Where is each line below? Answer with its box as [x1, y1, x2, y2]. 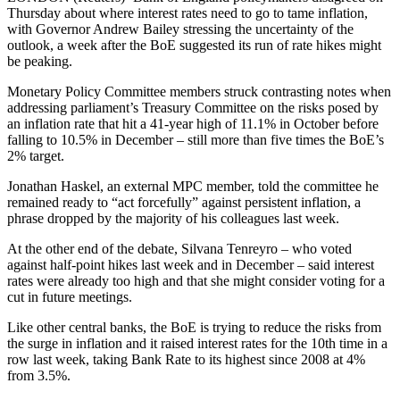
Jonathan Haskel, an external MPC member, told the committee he [7, 179, 379, 195]
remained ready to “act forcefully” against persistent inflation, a [7, 195, 361, 211]
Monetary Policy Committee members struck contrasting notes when [7, 84, 391, 100]
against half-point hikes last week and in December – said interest [7, 257, 374, 273]
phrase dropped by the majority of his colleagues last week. [7, 211, 339, 227]
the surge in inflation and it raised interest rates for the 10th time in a [7, 336, 387, 352]
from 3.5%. [7, 368, 71, 384]
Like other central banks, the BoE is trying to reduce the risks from [7, 320, 381, 336]
